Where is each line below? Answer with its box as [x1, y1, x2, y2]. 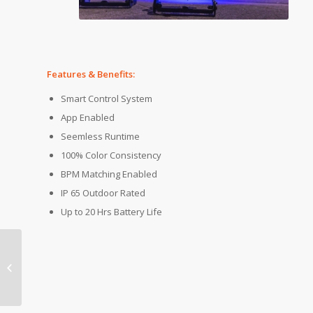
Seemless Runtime [61, 130, 140, 143]
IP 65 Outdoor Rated [61, 187, 145, 200]
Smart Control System [61, 92, 152, 105]
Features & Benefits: [47, 68, 135, 81]
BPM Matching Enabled [61, 168, 157, 181]
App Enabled [61, 111, 115, 124]
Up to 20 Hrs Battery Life [61, 205, 162, 219]
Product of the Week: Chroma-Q [24, 254, 159, 266]
